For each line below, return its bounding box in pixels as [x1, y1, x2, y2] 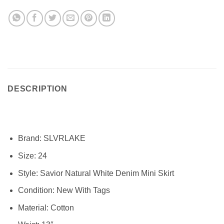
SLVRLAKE [41, 134, 85, 143]
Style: [17, 168, 38, 177]
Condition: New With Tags [17, 186, 110, 195]
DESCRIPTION [7, 84, 67, 93]
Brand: [17, 134, 41, 143]
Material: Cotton [17, 203, 74, 212]
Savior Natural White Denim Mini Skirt [37, 168, 174, 177]
